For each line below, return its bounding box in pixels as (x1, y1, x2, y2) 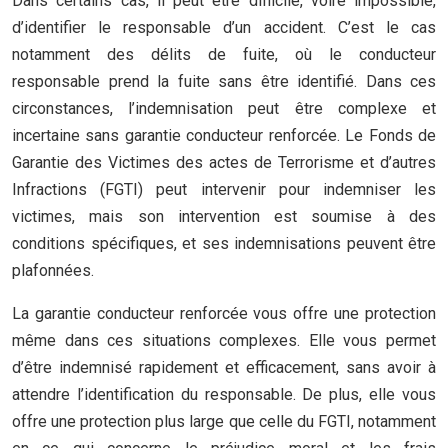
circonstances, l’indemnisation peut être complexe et (12, 99, 436, 118)
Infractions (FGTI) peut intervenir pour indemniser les (12, 180, 436, 199)
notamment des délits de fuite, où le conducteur (12, 45, 436, 64)
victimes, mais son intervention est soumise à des (12, 207, 436, 226)
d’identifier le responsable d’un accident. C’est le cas (12, 18, 436, 37)
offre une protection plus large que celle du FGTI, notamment (12, 412, 436, 431)
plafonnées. (12, 261, 94, 280)
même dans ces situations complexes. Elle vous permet (12, 331, 436, 350)
